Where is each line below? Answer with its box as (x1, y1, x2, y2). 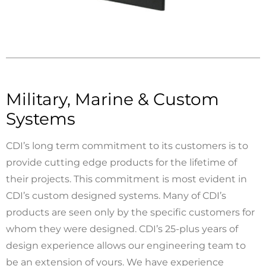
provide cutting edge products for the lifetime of (6, 156, 237, 168)
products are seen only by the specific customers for (6, 206, 255, 218)
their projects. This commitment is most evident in (6, 173, 247, 185)
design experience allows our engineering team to (6, 239, 246, 251)
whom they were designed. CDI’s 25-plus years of (6, 223, 238, 235)
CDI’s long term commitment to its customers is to (6, 140, 248, 151)
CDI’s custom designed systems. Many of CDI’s (6, 189, 226, 201)
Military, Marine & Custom (6, 88, 219, 109)
